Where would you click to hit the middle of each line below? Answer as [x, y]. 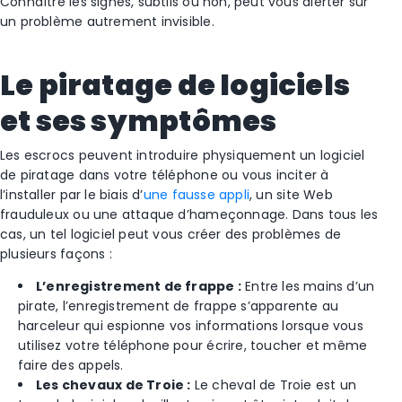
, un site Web [291, 195]
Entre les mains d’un [308, 286]
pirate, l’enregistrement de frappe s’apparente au [179, 306]
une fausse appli [197, 195]
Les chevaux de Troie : [114, 385]
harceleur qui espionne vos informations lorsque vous [191, 326]
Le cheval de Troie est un [274, 385]
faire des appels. [71, 365]
